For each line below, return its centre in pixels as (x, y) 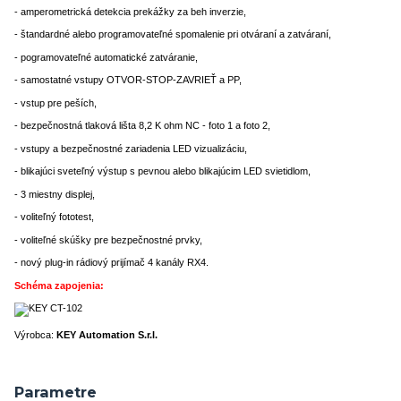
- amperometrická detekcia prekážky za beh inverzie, (130, 11)
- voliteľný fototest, (54, 217)
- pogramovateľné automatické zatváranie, (106, 57)
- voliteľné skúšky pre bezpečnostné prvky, (108, 239)
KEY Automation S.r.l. (108, 334)
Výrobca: (34, 334)
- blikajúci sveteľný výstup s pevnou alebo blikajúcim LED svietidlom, (162, 171)
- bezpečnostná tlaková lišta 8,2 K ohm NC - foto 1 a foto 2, (142, 126)
